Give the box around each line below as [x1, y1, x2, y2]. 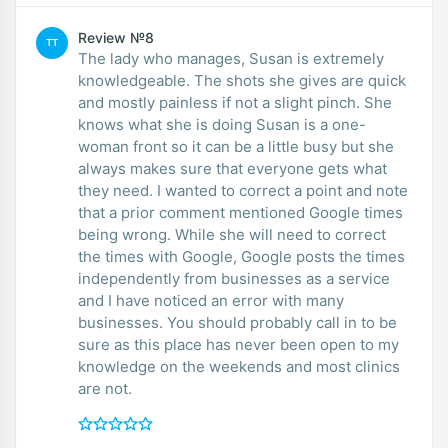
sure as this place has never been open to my [78, 334, 399, 354]
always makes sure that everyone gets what [78, 158, 387, 178]
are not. [78, 378, 132, 398]
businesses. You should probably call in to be [78, 312, 167, 332]
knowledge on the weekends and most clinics [78, 356, 400, 376]
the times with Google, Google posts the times [78, 246, 405, 266]
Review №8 [78, 28, 154, 46]
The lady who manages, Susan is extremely [78, 48, 384, 68]
